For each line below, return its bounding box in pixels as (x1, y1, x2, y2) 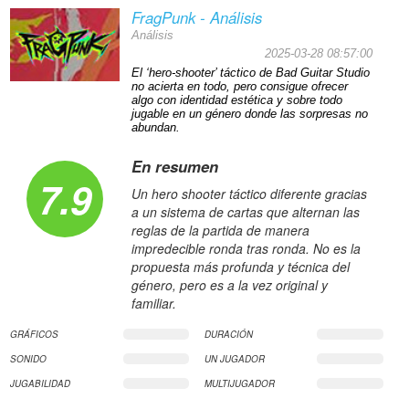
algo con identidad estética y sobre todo (131, 94, 342, 108)
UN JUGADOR (204, 352, 265, 366)
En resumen (131, 155, 218, 178)
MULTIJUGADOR (204, 377, 275, 391)
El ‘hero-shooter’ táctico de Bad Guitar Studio (131, 67, 370, 80)
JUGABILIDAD (10, 377, 71, 391)
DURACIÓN (204, 328, 253, 341)
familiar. (131, 294, 176, 313)
